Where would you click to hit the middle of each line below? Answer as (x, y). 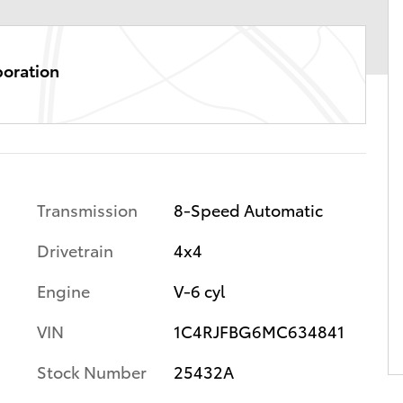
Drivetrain (75, 250)
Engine (63, 290)
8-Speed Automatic (248, 209)
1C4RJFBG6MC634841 (259, 331)
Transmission (87, 209)
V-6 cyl (199, 290)
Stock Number (92, 371)
